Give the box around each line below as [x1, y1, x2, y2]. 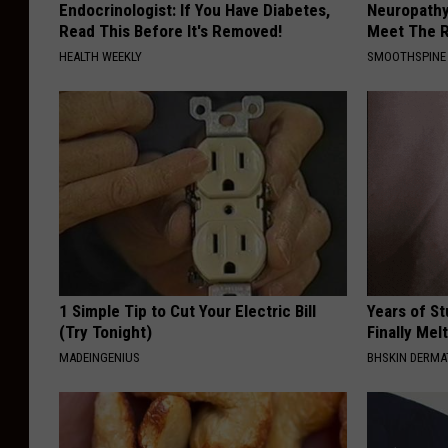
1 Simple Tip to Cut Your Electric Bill [59, 300, 316, 321]
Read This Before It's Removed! [59, 20, 282, 41]
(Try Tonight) [59, 321, 152, 342]
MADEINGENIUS [59, 349, 140, 365]
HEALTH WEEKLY [59, 48, 142, 64]
